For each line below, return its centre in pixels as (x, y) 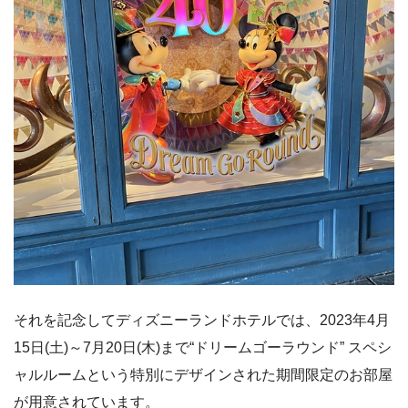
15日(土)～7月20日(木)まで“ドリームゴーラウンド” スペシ (203, 347)
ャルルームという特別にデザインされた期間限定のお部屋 (203, 374)
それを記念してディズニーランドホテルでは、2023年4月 (202, 320)
